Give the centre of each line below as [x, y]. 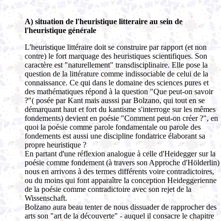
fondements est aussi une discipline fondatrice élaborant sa [115, 136]
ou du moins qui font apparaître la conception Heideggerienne [121, 180]
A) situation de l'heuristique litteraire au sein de [104, 21]
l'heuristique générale [60, 30]
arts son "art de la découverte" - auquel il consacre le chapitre [119, 216]
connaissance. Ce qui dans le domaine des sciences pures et [117, 83]
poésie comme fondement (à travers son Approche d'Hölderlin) [122, 163]
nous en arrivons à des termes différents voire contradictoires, [119, 171]
